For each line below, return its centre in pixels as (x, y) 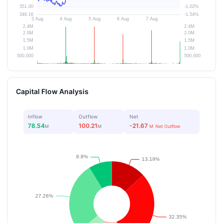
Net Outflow (168, 126)
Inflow (35, 117)
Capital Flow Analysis (53, 91)
